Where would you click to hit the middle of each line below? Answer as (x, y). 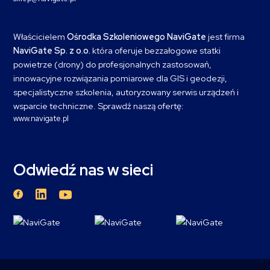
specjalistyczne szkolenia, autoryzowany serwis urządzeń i (126, 92)
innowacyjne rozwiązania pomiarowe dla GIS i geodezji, (120, 78)
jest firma (225, 36)
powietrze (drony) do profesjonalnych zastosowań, (112, 64)
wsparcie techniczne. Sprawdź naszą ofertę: (99, 105)
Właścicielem (40, 36)
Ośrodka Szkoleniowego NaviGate (137, 36)
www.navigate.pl (41, 118)
